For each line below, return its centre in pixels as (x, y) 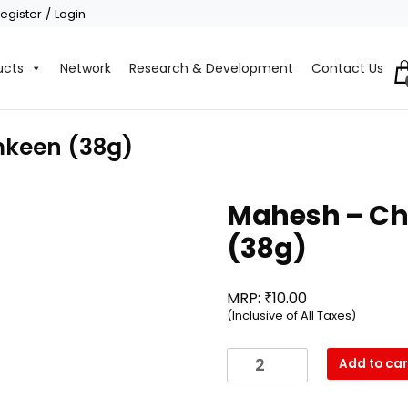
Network (86, 69)
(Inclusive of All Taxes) (291, 316)
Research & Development (211, 69)
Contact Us (347, 69)
